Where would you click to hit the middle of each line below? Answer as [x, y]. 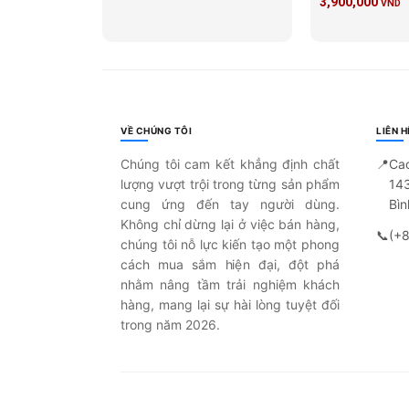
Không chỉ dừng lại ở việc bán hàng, [230, 224]
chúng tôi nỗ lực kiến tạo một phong [230, 244]
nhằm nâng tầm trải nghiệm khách [230, 284]
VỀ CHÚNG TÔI [156, 131]
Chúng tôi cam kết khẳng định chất [230, 164]
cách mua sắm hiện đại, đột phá [230, 264]
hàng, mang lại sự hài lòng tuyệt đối [230, 304]
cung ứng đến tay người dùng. [230, 204]
